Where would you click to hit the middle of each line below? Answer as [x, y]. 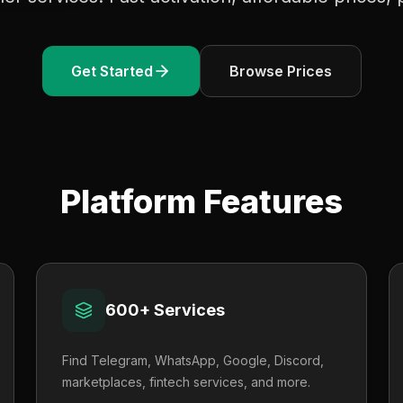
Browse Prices [280, 71]
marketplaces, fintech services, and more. [186, 382]
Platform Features [201, 201]
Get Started [112, 71]
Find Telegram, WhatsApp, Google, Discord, [193, 360]
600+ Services [165, 310]
